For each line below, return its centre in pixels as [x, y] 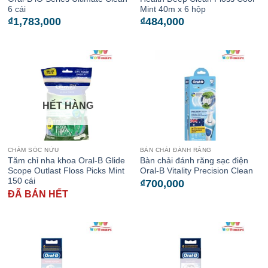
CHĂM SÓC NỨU [33, 150]
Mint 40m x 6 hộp [173, 9]
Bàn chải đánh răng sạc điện [194, 161]
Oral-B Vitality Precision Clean [196, 171]
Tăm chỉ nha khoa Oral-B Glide [66, 161]
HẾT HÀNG [68, 106]
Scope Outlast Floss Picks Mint [66, 171]
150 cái [21, 181]
